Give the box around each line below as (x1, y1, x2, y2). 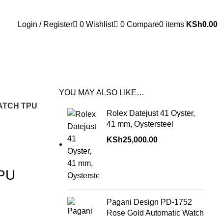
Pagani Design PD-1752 (106, 198, 192, 206)
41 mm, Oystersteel (106, 120, 173, 128)
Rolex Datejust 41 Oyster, (106, 109, 195, 117)
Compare (127, 20, 159, 28)
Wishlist (86, 20, 113, 28)
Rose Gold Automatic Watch (106, 209, 204, 217)
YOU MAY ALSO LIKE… (58, 88, 144, 97)
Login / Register (18, 20, 73, 28)
